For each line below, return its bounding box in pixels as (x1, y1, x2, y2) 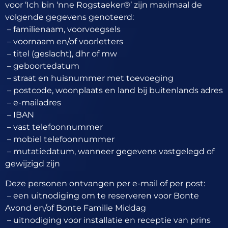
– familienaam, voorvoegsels (5, 24, 121, 35)
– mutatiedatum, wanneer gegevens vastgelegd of (5, 147, 214, 157)
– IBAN (5, 110, 34, 120)
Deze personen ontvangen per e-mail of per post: (5, 178, 205, 188)
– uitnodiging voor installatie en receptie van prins (5, 215, 211, 225)
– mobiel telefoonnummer (5, 134, 115, 145)
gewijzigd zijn (5, 159, 60, 169)
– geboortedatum (5, 61, 79, 71)
